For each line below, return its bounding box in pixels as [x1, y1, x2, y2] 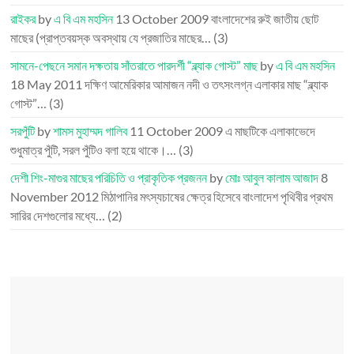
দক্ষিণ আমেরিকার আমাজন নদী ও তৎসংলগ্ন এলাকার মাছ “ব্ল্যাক [85, 77, 329, 92]
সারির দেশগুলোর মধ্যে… [10, 208, 106, 223]
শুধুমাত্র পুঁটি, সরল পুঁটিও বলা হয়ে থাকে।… [10, 142, 177, 157]
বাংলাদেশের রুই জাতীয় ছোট [211, 11, 319, 26]
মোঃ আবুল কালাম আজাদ [225, 170, 319, 185]
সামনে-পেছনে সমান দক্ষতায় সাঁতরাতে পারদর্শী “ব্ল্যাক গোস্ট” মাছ [10, 58, 258, 73]
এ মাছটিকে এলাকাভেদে [225, 123, 316, 138]
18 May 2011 [10, 77, 83, 92]
